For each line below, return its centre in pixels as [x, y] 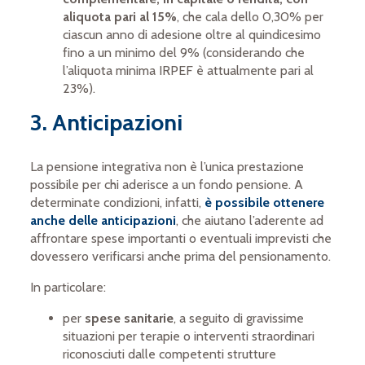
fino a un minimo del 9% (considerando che [184, 53]
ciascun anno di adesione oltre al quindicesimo [192, 35]
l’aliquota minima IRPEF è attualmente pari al [189, 71]
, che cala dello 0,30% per [251, 17]
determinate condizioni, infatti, [118, 203]
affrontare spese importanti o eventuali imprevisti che [181, 239]
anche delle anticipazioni [103, 221]
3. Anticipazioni [107, 123]
